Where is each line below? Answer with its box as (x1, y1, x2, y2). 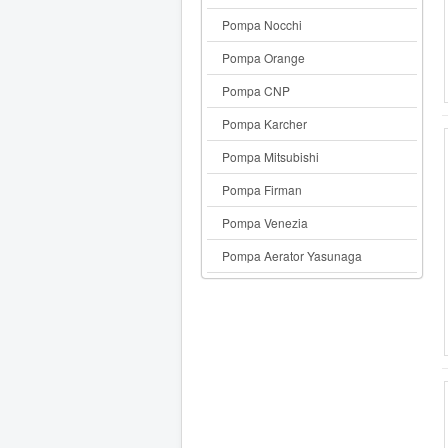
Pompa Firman (222, 180, 302, 198)
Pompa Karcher (222, 114, 307, 132)
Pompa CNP (222, 81, 290, 99)
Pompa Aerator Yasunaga (222, 246, 362, 264)
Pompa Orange (222, 48, 305, 66)
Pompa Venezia (222, 213, 308, 231)
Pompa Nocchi (222, 15, 302, 33)
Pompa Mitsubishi (222, 147, 319, 165)
